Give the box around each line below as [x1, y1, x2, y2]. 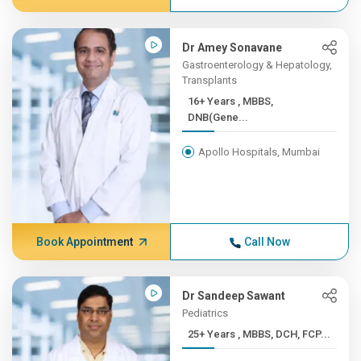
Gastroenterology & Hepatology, [182, 59, 333, 71]
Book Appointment [35, 235, 133, 248]
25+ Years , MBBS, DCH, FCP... [238, 328, 331, 340]
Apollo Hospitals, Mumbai [198, 146, 321, 158]
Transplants [182, 74, 238, 86]
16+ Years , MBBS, [188, 95, 239, 107]
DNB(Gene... [188, 111, 249, 123]
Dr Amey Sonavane [182, 41, 283, 54]
